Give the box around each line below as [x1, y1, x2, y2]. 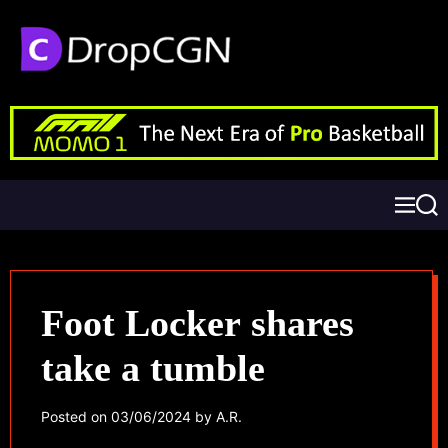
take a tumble [41, 346, 265, 389]
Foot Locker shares [41, 301, 354, 344]
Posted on [41, 407, 111, 425]
